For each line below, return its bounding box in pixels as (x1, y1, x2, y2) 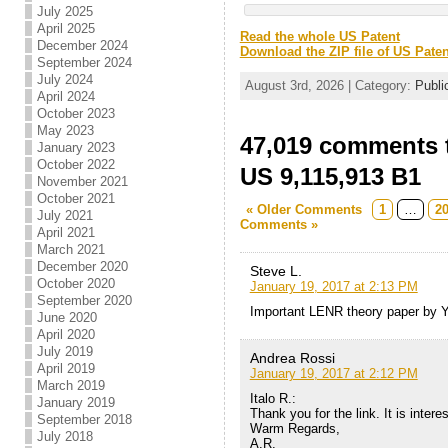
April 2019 (36, 361, 95, 376)
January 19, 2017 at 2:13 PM (249, 278, 418, 294)
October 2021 (36, 191, 115, 206)
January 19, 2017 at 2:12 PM (249, 365, 418, 381)
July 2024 (36, 72, 93, 87)
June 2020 (36, 310, 97, 325)
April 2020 (36, 327, 95, 342)
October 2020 (36, 276, 115, 291)
